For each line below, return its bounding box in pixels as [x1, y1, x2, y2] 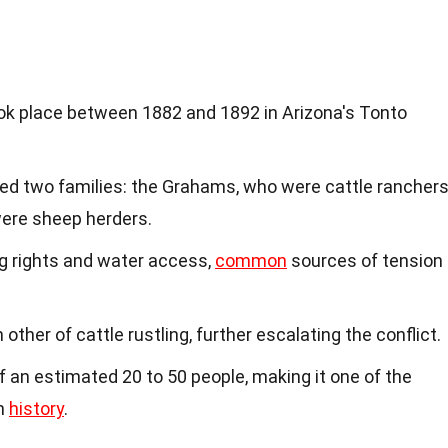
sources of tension [287, 249, 443, 271]
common [215, 249, 287, 271]
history [9, 397, 64, 419]
